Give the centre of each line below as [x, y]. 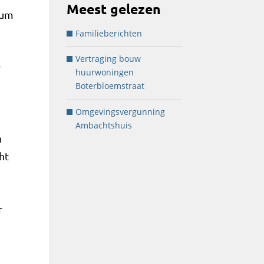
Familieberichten [109, 33]
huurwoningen [105, 72]
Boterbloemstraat [110, 86]
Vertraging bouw [108, 59]
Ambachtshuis [104, 125]
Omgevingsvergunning [121, 111]
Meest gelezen [114, 9]
